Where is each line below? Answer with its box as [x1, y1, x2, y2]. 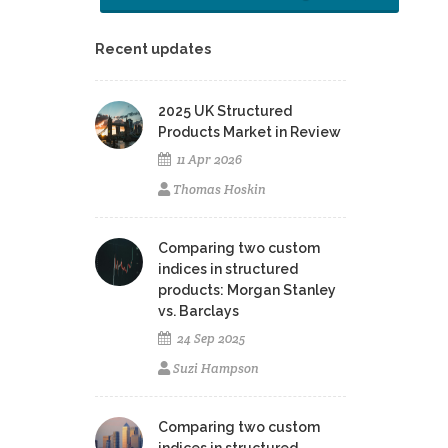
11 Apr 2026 [174, 151, 243, 169]
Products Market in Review [158, 124, 342, 141]
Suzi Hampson [173, 360, 260, 378]
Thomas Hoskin [173, 181, 267, 199]
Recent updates [95, 41, 212, 58]
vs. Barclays [158, 303, 240, 320]
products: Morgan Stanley [158, 282, 337, 299]
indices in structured [158, 261, 299, 278]
